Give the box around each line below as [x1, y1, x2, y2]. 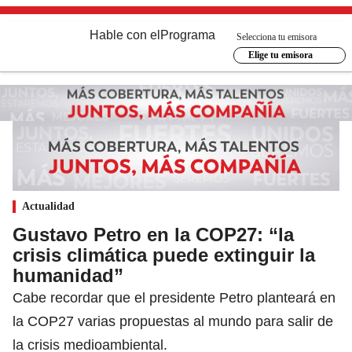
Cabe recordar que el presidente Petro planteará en [13, 289, 335, 306]
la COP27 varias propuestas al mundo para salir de [13, 313, 333, 329]
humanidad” [13, 264, 123, 286]
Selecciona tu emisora [236, 31, 317, 42]
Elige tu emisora [247, 49, 313, 60]
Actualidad [22, 200, 75, 212]
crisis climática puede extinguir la [13, 244, 315, 266]
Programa [160, 28, 215, 42]
